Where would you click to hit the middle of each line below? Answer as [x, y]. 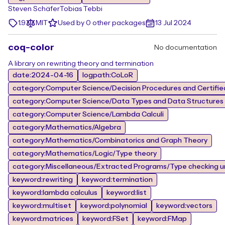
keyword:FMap [162, 219]
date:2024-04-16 [43, 75]
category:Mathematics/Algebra [67, 128]
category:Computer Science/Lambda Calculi [88, 115]
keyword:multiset [42, 206]
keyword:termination [117, 180]
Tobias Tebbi [81, 9]
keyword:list [127, 193]
